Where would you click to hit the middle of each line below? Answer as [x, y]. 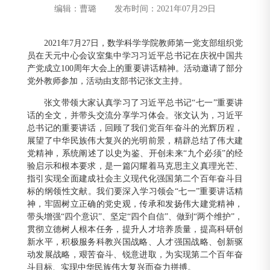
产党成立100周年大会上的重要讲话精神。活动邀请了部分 [135, 69]
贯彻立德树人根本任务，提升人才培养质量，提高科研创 [135, 230]
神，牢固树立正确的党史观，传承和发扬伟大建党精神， [135, 204]
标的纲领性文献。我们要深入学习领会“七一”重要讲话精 [135, 192]
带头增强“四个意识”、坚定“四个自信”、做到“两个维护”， [135, 217]
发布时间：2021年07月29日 [165, 9]
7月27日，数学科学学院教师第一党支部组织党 [156, 43]
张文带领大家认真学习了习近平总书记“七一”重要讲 [143, 103]
